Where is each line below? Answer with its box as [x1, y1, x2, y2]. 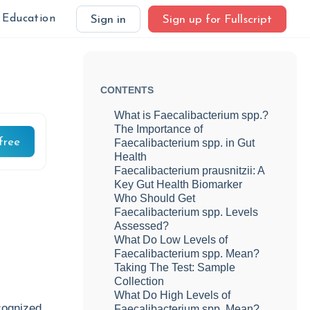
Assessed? [114, 220, 170, 232]
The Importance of [114, 123, 203, 135]
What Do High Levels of [114, 289, 231, 301]
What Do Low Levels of [114, 234, 228, 246]
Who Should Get [114, 192, 196, 204]
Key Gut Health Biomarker [114, 179, 243, 190]
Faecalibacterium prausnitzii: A [114, 165, 265, 176]
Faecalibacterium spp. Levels [114, 206, 259, 218]
